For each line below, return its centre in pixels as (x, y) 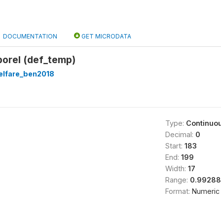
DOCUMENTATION (30, 36)
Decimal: (180, 134)
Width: (176, 168)
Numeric (205, 191)
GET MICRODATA (106, 36)
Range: (177, 180)
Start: (175, 146)
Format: (178, 191)
